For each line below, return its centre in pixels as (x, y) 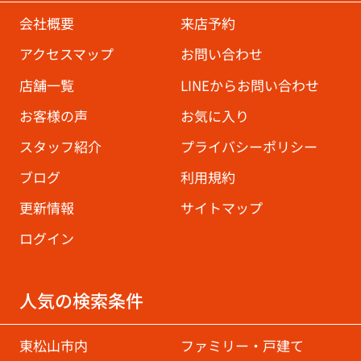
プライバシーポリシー (249, 146)
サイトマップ (222, 208)
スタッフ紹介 (60, 146)
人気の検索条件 (81, 300)
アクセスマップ (66, 54)
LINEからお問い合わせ (250, 85)
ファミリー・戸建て (242, 346)
